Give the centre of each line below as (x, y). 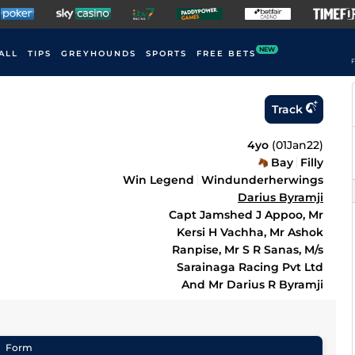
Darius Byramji (281, 197)
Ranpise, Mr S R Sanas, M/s (248, 250)
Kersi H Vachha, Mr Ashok (250, 232)
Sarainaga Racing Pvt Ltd (250, 267)
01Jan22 (298, 145)
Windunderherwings (262, 180)
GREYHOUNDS (99, 53)
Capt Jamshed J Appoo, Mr (246, 215)
